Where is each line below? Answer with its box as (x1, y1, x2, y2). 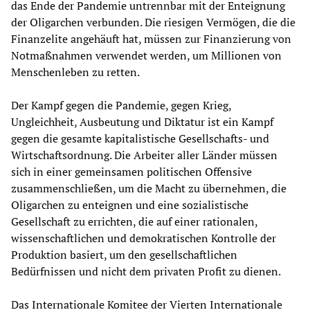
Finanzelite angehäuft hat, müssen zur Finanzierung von (11, 31, 291, 47)
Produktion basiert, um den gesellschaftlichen (11, 247, 237, 263)
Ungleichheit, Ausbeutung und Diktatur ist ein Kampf (11, 114, 273, 130)
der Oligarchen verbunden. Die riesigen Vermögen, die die (11, 15, 295, 30)
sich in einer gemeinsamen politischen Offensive (11, 164, 252, 180)
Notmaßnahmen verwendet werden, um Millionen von (11, 48, 282, 64)
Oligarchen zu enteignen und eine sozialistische (11, 197, 248, 213)
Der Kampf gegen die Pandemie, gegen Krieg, (11, 98, 231, 113)
